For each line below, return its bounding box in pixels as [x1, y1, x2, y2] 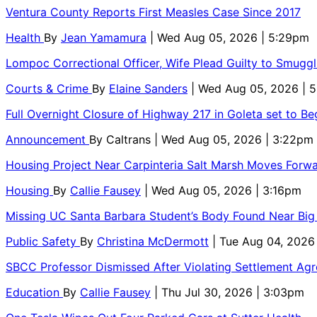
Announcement [6, 132, 89, 146]
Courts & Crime [6, 81, 92, 96]
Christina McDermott [97, 234, 209, 248]
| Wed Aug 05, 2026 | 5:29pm [150, 30, 309, 45]
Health [6, 30, 44, 45]
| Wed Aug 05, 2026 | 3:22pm [154, 132, 313, 146]
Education [6, 284, 63, 299]
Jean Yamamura [61, 30, 146, 45]
